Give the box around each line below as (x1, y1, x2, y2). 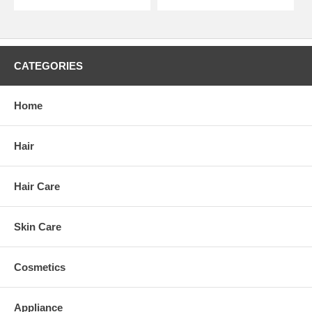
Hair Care (14, 180, 60, 192)
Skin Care (14, 220, 61, 233)
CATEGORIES (14, 59, 83, 72)
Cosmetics (14, 260, 65, 273)
